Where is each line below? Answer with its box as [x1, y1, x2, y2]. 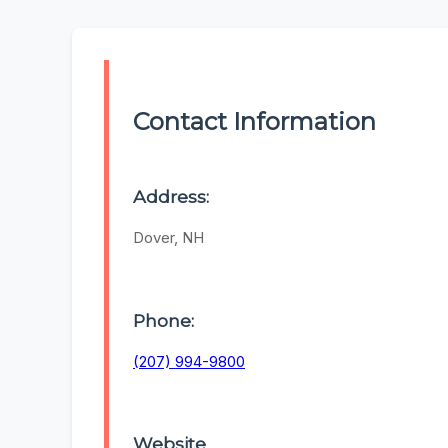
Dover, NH [133, 228, 204, 248]
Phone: [133, 309, 194, 331]
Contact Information [133, 107, 376, 137]
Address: [133, 186, 209, 208]
